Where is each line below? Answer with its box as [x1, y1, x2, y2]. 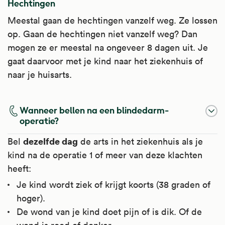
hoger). [17, 192, 45, 204]
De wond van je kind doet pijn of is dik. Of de [17, 205, 202, 217]
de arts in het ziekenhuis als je [78, 135, 203, 147]
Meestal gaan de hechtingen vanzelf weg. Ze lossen [8, 14, 217, 26]
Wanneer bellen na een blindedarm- [20, 104, 169, 116]
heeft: [8, 162, 31, 174]
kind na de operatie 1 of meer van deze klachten [8, 149, 202, 161]
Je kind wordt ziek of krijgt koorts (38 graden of [17, 178, 210, 190]
